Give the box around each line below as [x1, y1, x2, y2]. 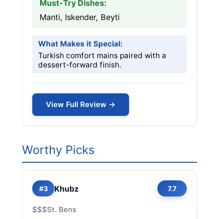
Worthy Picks [22, 143, 94, 157]
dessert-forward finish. [38, 60, 121, 69]
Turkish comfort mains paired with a [38, 51, 166, 60]
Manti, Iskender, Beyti [40, 12, 120, 22]
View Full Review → [46, 100, 115, 109]
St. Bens [47, 205, 76, 214]
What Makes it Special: [38, 39, 123, 48]
